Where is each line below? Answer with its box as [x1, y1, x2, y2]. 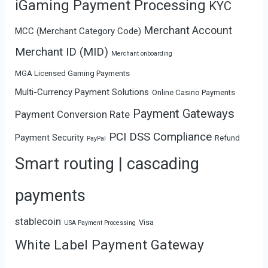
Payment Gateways [133, 106, 235, 121]
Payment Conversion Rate [15, 108, 130, 120]
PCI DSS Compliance [109, 129, 212, 144]
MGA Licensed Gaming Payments [15, 68, 130, 78]
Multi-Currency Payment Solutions [15, 86, 150, 98]
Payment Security [15, 132, 84, 143]
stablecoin [15, 215, 62, 227]
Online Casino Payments [152, 87, 236, 97]
